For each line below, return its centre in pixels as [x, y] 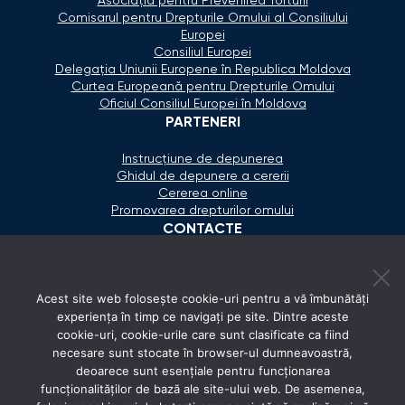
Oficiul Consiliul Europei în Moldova [202, 104]
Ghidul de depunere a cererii [202, 176]
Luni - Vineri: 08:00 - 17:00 [214, 368]
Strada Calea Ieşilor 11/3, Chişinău [214, 334]
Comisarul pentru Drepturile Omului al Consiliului [202, 18]
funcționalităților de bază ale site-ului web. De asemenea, [202, 389]
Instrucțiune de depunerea [202, 159]
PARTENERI [202, 122]
